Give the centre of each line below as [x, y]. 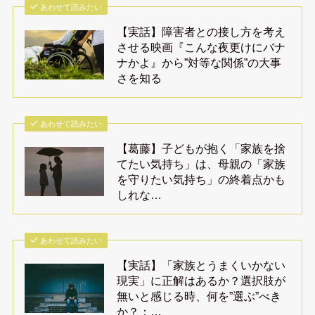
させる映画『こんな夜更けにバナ [201, 47]
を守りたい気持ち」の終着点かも [201, 179]
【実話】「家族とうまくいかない [201, 265]
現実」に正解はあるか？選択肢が [201, 280]
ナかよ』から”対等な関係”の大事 [199, 63]
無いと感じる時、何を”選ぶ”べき [199, 296]
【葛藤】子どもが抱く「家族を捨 [201, 148]
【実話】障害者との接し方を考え [201, 32]
